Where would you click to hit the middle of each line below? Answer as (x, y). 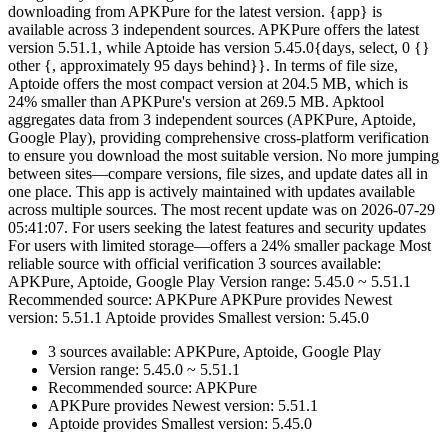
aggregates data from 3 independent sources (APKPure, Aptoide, (212, 119)
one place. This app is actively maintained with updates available (211, 191)
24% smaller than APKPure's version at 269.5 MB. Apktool (196, 101)
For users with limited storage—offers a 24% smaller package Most (219, 245)
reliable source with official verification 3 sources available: (194, 263)
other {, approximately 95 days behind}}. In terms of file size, (203, 65)
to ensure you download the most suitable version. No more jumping (223, 155)
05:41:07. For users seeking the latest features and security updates (217, 227)
